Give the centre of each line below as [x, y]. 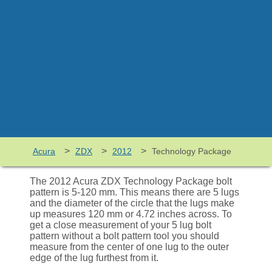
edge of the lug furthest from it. [94, 258]
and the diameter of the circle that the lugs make [132, 203]
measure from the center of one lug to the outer [129, 247]
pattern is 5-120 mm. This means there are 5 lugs [134, 192]
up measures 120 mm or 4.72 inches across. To [131, 214]
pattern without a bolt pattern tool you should [124, 236]
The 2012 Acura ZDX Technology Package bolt [131, 181]
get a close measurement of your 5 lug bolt [121, 225]
